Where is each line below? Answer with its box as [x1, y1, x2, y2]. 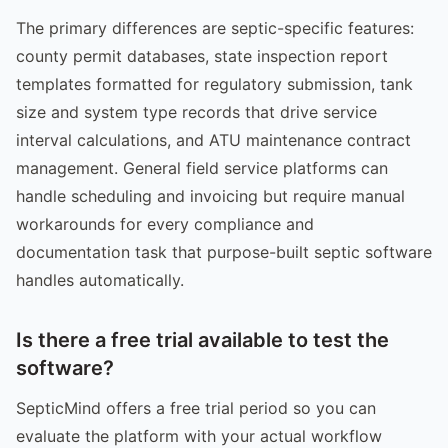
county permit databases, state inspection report [16, 45, 388, 66]
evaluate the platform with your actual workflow [16, 425, 382, 446]
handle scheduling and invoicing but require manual [16, 185, 405, 206]
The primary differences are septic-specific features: [16, 17, 414, 38]
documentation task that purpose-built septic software [16, 241, 432, 262]
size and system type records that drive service [16, 101, 377, 122]
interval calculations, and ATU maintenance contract [16, 129, 411, 150]
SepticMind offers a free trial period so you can [16, 397, 376, 418]
